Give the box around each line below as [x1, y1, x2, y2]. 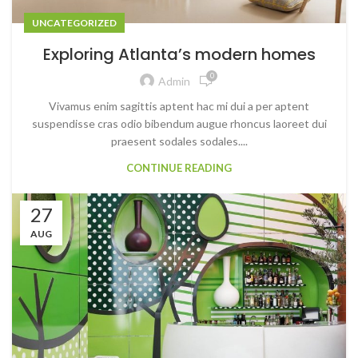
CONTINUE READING [126, 161, 232, 174]
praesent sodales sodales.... [110, 133, 248, 148]
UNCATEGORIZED [32, 16, 117, 29]
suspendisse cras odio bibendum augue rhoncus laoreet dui [31, 116, 327, 130]
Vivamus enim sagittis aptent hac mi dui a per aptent [49, 98, 309, 113]
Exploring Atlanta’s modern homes [42, 42, 316, 66]
